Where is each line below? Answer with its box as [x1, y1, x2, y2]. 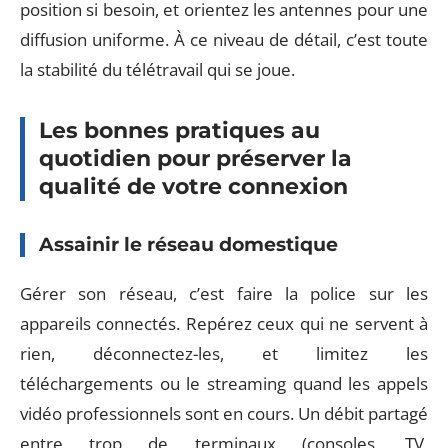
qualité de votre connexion [39, 172, 348, 200]
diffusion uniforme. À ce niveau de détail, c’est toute [20, 27, 428, 51]
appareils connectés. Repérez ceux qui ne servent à [20, 312, 428, 335]
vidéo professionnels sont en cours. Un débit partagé [20, 402, 428, 425]
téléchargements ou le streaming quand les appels [20, 372, 428, 395]
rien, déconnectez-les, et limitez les [20, 342, 428, 365]
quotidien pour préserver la [39, 144, 352, 172]
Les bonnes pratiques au [39, 116, 320, 144]
